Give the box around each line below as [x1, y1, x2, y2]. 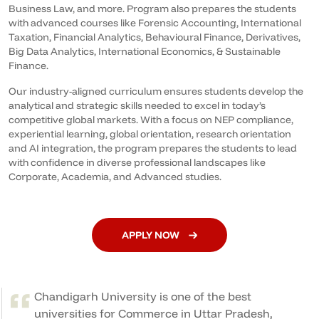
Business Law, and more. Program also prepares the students [9, 2, 296, 15]
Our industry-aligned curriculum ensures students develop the [9, 85, 303, 98]
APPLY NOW [122, 229, 182, 241]
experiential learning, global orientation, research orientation [9, 127, 291, 140]
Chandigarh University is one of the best [34, 289, 251, 303]
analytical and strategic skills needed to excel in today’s [9, 99, 266, 112]
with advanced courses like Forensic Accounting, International [9, 16, 301, 29]
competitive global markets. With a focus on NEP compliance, [9, 113, 293, 126]
